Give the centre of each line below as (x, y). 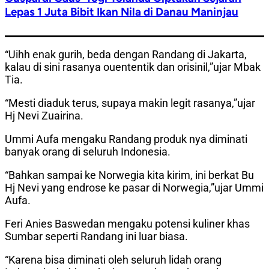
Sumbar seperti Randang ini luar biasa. (96, 237)
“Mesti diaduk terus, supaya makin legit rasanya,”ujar (130, 103)
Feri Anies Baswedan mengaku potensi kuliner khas (127, 224)
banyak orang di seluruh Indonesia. (88, 152)
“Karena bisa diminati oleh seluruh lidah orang (113, 260)
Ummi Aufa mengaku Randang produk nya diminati (126, 139)
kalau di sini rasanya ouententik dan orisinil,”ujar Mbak (133, 67)
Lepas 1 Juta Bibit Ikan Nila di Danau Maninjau (122, 11)
